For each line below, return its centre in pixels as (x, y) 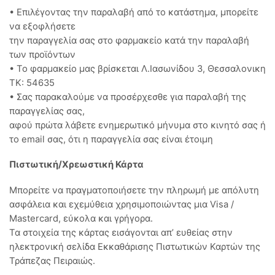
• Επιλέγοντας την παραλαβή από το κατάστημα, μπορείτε (134, 12)
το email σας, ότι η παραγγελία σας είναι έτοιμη (111, 139)
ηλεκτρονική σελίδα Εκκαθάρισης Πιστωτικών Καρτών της (135, 246)
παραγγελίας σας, (47, 111)
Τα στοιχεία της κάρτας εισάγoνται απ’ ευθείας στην (121, 232)
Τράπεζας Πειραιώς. (52, 261)
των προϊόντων (42, 54)
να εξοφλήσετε (42, 26)
